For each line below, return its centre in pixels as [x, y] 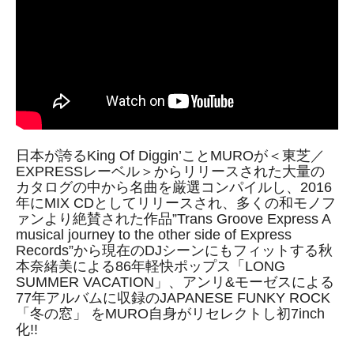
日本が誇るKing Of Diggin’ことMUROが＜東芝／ [170, 155]
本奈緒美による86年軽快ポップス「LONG [151, 266]
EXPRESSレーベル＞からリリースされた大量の [170, 171]
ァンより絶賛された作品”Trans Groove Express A [173, 218]
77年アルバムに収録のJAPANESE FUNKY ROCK [173, 298]
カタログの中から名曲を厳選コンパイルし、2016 [174, 187]
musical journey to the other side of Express [154, 234]
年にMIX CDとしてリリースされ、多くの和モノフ [176, 203]
